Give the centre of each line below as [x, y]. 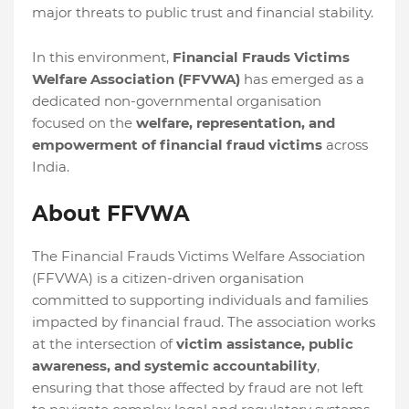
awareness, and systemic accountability [174, 366]
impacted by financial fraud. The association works [204, 322]
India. [51, 167]
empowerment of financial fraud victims [177, 145]
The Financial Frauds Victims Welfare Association [199, 257]
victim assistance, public [265, 344]
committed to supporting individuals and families [200, 300]
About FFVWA [111, 214]
